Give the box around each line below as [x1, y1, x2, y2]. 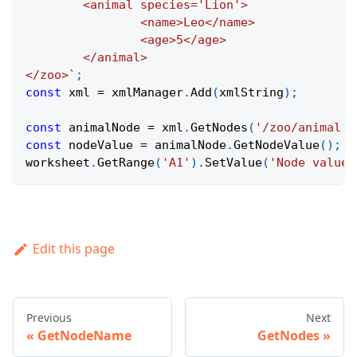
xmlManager [104, 85, 183, 100]
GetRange [97, 155, 155, 171]
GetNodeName [37, 327, 131, 345]
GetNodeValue [233, 138, 320, 153]
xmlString [219, 85, 284, 100]
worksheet [25, 155, 90, 171]
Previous [26, 310, 72, 326]
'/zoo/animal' [255, 120, 348, 135]
